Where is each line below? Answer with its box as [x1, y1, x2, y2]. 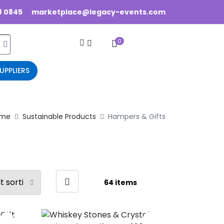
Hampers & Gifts [108, 111, 165, 121]
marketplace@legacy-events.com [31, 6, 165, 17]
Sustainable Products [22, 111, 96, 121]
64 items [104, 177, 137, 187]
